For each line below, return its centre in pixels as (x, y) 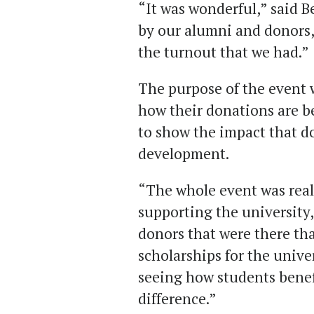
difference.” (177, 299)
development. (184, 154)
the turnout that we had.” (224, 52)
